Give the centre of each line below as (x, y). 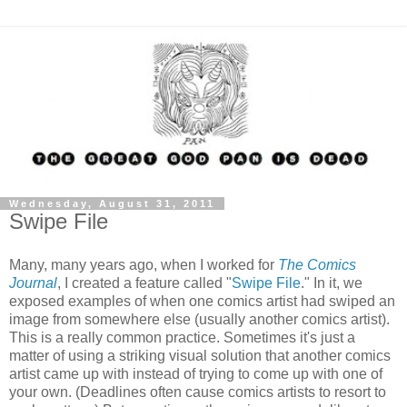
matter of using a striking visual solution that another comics (200, 355)
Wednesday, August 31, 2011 (112, 203)
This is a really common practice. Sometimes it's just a (182, 337)
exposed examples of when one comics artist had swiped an (202, 301)
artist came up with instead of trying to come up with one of (196, 373)
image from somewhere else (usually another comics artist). (199, 319)
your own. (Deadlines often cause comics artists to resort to (198, 392)
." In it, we (332, 283)
